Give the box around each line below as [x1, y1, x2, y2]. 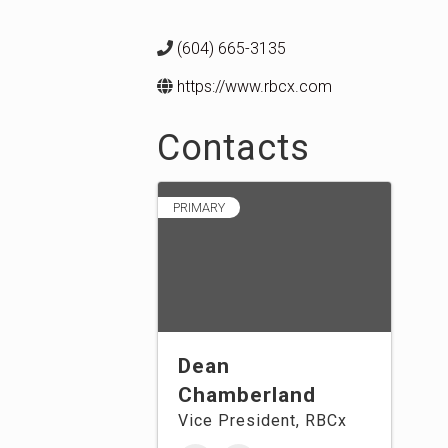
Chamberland [178, 383, 316, 407]
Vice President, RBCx [178, 411, 347, 430]
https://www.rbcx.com [177, 77, 332, 96]
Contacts [157, 127, 310, 169]
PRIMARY [173, 200, 225, 215]
